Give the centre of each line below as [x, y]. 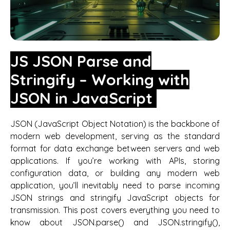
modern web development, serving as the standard [115, 136]
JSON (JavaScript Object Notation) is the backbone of [115, 123]
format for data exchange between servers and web [115, 148]
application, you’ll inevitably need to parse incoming [115, 185]
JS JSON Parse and [81, 61]
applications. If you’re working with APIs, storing [115, 160]
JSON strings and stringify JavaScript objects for [115, 197]
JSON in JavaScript [83, 98]
